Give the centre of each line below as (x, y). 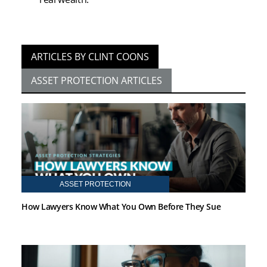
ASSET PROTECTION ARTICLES (97, 80)
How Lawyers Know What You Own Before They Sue (121, 206)
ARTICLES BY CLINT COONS (90, 56)
